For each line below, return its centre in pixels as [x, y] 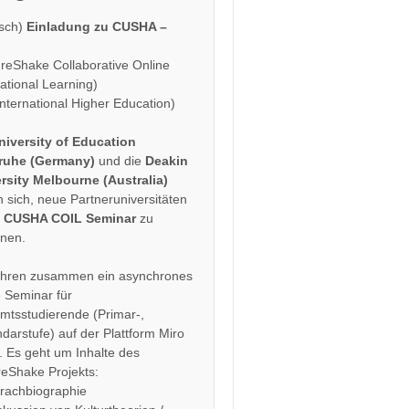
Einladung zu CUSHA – [97, 26]
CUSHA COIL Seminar [70, 218]
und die [121, 161]
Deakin [167, 161]
